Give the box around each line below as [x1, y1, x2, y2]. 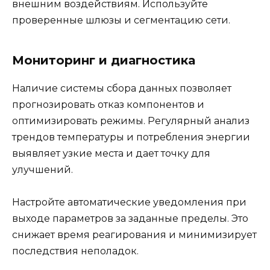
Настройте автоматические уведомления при [12, 196, 246, 209]
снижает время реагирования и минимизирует [12, 229, 257, 241]
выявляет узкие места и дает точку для [12, 147, 210, 159]
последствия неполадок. [12, 245, 139, 257]
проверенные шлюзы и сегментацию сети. [12, 14, 230, 26]
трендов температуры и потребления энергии [12, 131, 250, 143]
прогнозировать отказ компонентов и [12, 98, 204, 110]
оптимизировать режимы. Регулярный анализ [12, 115, 250, 127]
